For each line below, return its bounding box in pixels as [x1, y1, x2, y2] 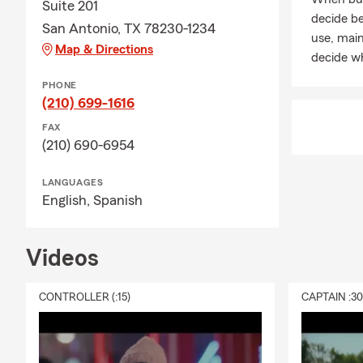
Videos [26, 246, 99, 271]
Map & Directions [55, 43, 153, 57]
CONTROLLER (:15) [39, 292, 130, 304]
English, [42, 193, 93, 208]
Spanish [93, 193, 143, 208]
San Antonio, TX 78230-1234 [42, 21, 216, 36]
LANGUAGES [42, 177, 104, 188]
